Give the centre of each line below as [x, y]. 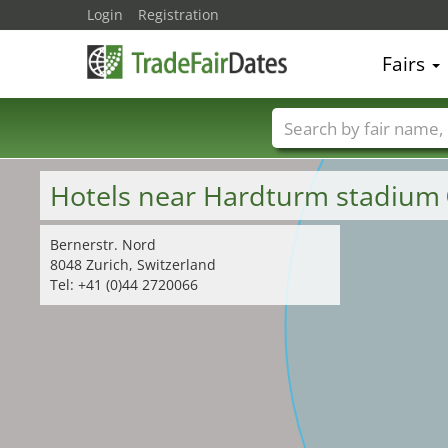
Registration [178, 14]
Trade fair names [360, 158]
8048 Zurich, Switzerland [133, 264]
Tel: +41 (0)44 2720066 [124, 284]
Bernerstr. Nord [103, 244]
